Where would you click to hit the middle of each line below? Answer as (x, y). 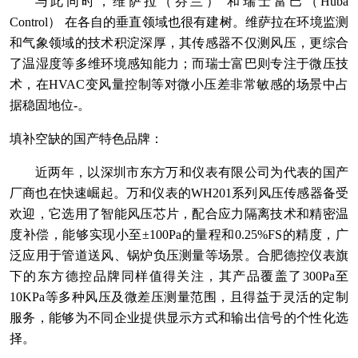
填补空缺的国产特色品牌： (86, 138)
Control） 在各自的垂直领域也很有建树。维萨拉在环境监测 (179, 22)
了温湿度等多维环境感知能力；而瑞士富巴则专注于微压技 (179, 63)
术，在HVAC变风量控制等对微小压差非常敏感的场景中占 (179, 84)
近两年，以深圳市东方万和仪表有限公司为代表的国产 (192, 172)
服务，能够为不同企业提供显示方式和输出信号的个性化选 (179, 317)
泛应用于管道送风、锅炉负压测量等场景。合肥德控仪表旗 (179, 255)
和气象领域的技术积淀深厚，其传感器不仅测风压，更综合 (179, 42)
